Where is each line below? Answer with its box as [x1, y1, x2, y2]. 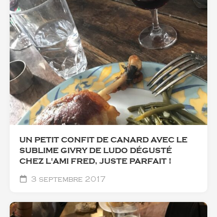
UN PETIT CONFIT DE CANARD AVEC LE [19, 135, 187, 144]
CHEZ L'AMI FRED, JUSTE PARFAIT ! [19, 156, 171, 166]
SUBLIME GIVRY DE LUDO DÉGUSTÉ [19, 146, 172, 155]
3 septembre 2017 [29, 174, 106, 184]
